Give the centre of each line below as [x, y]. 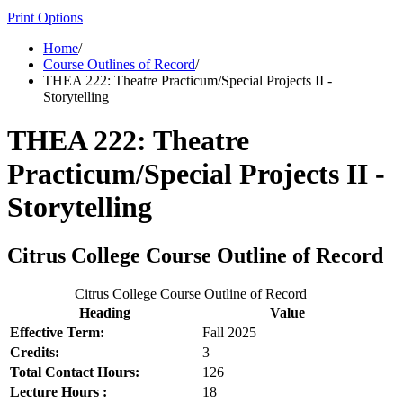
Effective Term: [57, 332]
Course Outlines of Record [119, 64]
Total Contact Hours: [75, 372]
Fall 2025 [229, 332]
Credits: [35, 352]
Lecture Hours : [58, 391]
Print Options [45, 17]
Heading [104, 312]
